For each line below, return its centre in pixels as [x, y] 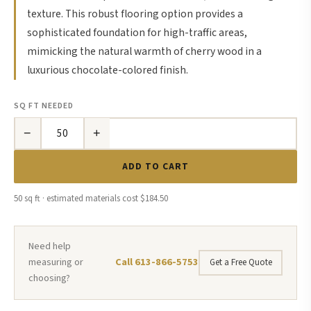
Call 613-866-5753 [157, 262]
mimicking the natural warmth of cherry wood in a [144, 51]
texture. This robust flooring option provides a [135, 14]
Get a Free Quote [241, 263]
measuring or [56, 262]
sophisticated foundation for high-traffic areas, [137, 32]
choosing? [49, 278]
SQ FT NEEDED [44, 106]
